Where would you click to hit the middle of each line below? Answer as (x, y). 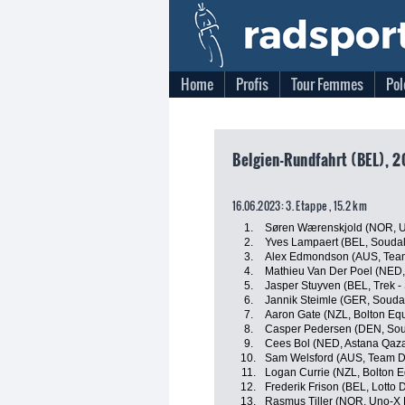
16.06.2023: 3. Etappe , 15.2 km (300, 206)
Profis (252, 84)
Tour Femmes (327, 84)
